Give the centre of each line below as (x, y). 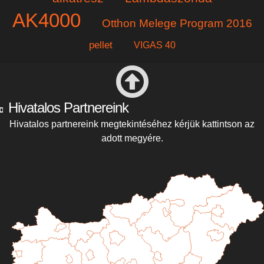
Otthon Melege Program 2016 (177, 23)
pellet (100, 45)
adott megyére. (132, 138)
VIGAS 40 (154, 45)
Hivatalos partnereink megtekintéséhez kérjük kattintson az (132, 124)
